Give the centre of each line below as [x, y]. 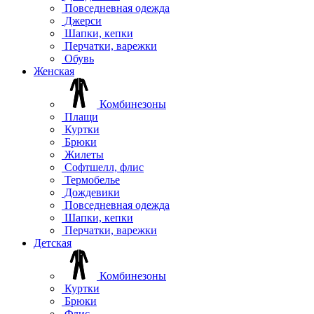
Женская [54, 71]
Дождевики [91, 192]
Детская [53, 243]
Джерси [82, 20]
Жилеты [83, 154]
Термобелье [91, 179]
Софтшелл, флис [103, 167]
